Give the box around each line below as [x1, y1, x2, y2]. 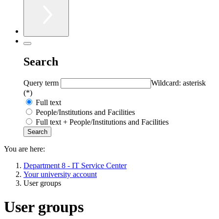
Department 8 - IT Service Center [23, 161, 127, 170]
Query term [23, 78, 61, 87]
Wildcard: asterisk [151, 78, 206, 87]
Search [23, 55, 58, 68]
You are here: [4, 144, 45, 153]
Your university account [23, 170, 97, 178]
